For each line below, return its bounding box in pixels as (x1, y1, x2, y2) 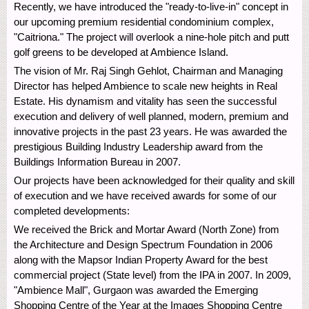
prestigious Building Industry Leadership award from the (14, 140, 263, 152)
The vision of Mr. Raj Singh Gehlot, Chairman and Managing (14, 64, 283, 77)
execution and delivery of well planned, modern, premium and (14, 110, 288, 122)
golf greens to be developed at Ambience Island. (14, 46, 228, 58)
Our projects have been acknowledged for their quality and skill (14, 174, 295, 186)
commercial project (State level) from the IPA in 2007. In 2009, (14, 268, 291, 281)
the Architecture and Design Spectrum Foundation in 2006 (14, 238, 272, 250)
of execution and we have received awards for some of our (14, 189, 277, 201)
